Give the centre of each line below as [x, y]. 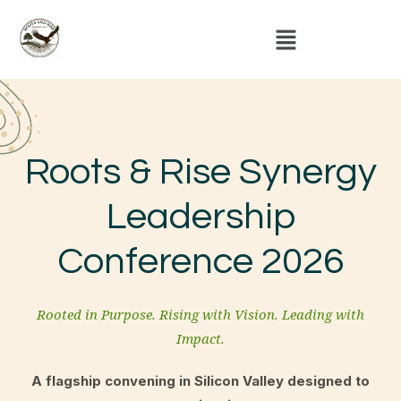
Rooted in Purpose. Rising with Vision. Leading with [200, 315]
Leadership [200, 218]
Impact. [200, 339]
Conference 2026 [200, 262]
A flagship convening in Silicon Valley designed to [200, 381]
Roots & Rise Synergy [200, 173]
